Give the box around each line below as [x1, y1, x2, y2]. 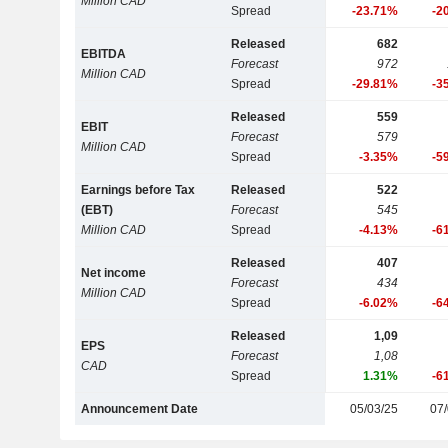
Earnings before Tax [81, 183, 196, 198]
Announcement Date [81, 402, 199, 417]
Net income [81, 266, 147, 281]
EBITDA [81, 47, 127, 62]
